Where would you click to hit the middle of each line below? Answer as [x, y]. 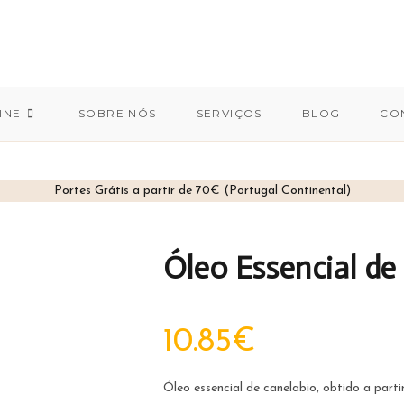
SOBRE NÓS [117, 113]
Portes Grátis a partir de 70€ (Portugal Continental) [202, 191]
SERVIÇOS [229, 113]
